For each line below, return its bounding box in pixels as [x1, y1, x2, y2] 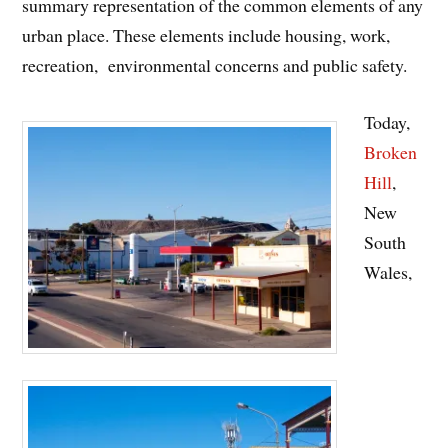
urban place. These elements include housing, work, [22, 23, 391, 48]
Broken [364, 140, 418, 165]
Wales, [364, 260, 413, 285]
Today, [364, 110, 411, 135]
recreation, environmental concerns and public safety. [22, 53, 408, 78]
